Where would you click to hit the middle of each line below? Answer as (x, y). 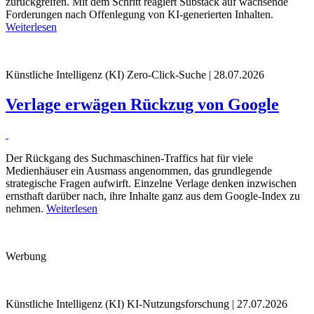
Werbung (26, 257)
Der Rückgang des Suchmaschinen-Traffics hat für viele (129, 158)
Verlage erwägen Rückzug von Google (142, 105)
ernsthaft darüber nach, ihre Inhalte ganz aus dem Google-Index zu (153, 196)
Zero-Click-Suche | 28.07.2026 (194, 75)
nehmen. (26, 209)
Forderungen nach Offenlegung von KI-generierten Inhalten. (139, 15)
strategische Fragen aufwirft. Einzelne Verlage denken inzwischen (151, 184)
